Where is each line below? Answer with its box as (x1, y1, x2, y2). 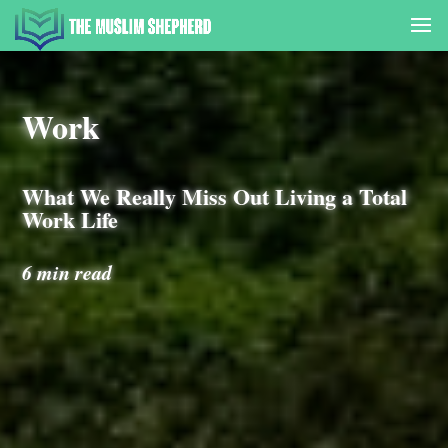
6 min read (22, 258, 113, 286)
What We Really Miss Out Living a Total (22, 180, 408, 213)
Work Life (22, 203, 119, 236)
